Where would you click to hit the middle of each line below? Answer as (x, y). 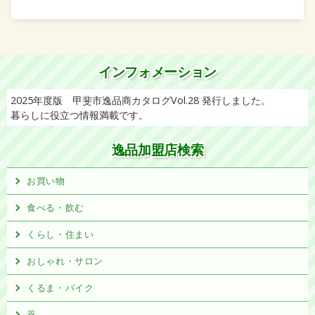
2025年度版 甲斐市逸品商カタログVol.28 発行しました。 (141, 100)
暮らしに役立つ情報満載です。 (79, 115)
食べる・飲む (56, 207)
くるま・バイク (60, 288)
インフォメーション (157, 72)
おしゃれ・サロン (65, 261)
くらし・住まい (60, 234)
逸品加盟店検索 (157, 150)
